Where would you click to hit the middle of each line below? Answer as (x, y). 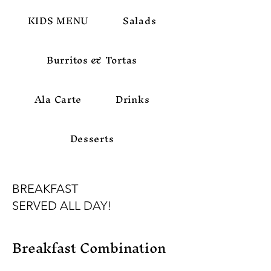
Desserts (92, 138)
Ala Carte (58, 99)
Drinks (133, 99)
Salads (140, 20)
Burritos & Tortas (92, 60)
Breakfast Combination (89, 248)
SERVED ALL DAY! (62, 205)
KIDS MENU (58, 20)
